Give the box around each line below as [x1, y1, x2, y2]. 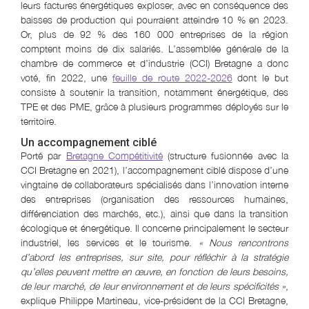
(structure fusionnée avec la [162, 149, 289, 161]
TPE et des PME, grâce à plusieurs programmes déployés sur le [21, 100, 288, 112]
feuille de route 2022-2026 [112, 71, 232, 83]
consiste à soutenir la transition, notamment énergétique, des [21, 86, 288, 98]
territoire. [21, 114, 57, 127]
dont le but [232, 71, 289, 83]
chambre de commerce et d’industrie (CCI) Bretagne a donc [21, 57, 288, 69]
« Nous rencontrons [198, 236, 288, 248]
